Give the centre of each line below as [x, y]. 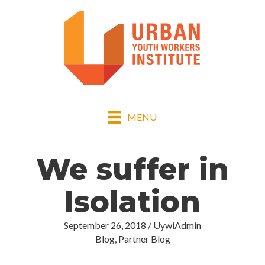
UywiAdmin [177, 225]
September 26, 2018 [105, 225]
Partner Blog [144, 238]
